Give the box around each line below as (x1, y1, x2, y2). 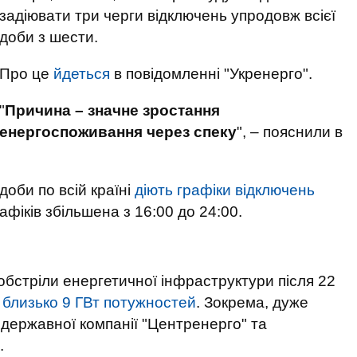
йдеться (53, 65, 110, 82)
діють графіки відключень (135, 182, 315, 198)
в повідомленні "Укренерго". (110, 65, 312, 82)
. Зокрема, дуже (196, 294, 308, 311)
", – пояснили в (237, 124, 343, 140)
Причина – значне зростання (5, 102, 220, 119)
